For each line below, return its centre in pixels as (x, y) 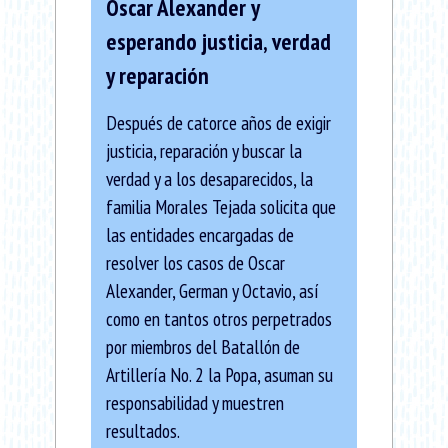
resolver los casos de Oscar (195, 262)
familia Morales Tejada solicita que (221, 206)
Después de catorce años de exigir (218, 122)
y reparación (157, 75)
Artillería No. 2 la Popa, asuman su (219, 374)
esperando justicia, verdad (218, 41)
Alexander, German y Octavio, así (212, 290)
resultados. (143, 430)
